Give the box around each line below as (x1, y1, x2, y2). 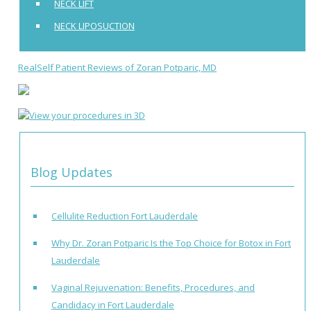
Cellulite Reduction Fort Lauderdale (51, 210, 198, 223)
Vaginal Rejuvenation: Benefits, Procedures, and (51, 281, 255, 294)
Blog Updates (31, 164, 112, 181)
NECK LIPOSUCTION (54, 19, 135, 33)
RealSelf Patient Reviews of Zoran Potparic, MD (18, 61, 217, 74)
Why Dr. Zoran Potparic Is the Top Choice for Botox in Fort (51, 237, 291, 250)
